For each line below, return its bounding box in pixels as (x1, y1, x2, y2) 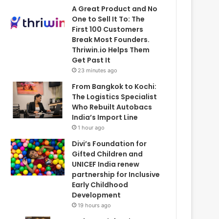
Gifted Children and (72, 149, 143, 159)
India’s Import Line (72, 112, 138, 122)
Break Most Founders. (72, 35, 150, 44)
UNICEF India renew (72, 159, 140, 169)
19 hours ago (78, 202, 111, 209)
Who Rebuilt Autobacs (72, 102, 153, 112)
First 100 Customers (72, 24, 144, 34)
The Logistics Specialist (72, 92, 157, 102)
